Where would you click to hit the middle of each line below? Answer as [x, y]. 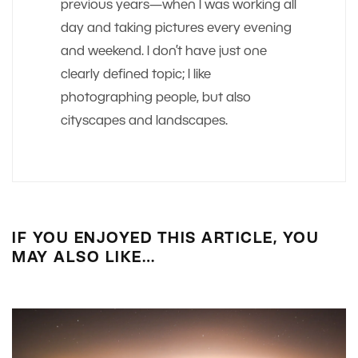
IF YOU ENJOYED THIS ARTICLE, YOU [165, 239]
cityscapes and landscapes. [144, 121]
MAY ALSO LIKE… [84, 258]
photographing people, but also [156, 98]
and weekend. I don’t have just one [164, 52]
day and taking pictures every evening [176, 28]
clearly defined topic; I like [136, 75]
